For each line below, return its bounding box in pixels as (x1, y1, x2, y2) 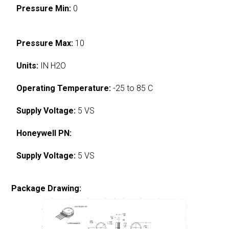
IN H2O (38, 60, 66, 71)
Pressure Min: (16, 3, 72, 13)
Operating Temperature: (16, 83, 111, 93)
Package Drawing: (11, 183, 82, 193)
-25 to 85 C (111, 83, 153, 93)
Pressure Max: (16, 38, 74, 48)
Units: (16, 60, 39, 71)
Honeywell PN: (16, 128, 72, 138)
